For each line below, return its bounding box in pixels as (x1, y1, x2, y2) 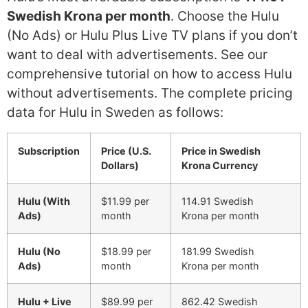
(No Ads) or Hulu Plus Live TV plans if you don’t (7, 27, 298, 44)
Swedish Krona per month (7, 8, 170, 25)
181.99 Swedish (181, 245, 254, 257)
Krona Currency (181, 159, 258, 171)
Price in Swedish (181, 144, 261, 157)
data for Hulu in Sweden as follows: (7, 104, 223, 121)
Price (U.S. (101, 144, 151, 157)
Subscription (18, 144, 80, 157)
